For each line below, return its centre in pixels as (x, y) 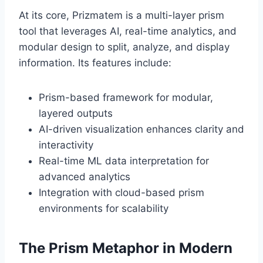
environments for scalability (104, 209)
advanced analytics (85, 177)
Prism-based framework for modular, (126, 98)
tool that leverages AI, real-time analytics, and (128, 31)
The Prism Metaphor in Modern (126, 248)
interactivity (66, 145)
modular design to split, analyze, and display (124, 47)
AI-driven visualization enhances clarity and (141, 129)
